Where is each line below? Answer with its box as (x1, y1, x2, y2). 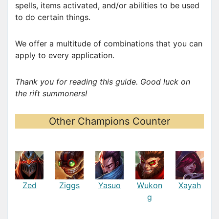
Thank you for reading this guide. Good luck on (15, 77, 190, 87)
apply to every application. (15, 50, 114, 61)
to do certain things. (15, 12, 90, 22)
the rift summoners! (15, 88, 87, 99)
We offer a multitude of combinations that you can (15, 39, 202, 49)
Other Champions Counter (49, 115, 170, 128)
